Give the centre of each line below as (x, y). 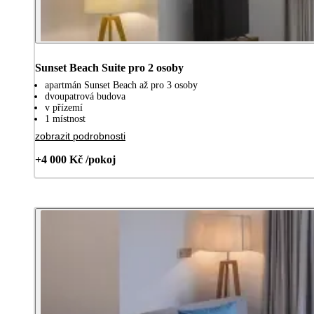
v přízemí (64, 107)
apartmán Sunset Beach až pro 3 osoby (121, 85)
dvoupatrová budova (85, 96)
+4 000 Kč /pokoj (75, 159)
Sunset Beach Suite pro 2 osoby (109, 67)
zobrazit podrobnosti (80, 136)
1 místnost (65, 118)
